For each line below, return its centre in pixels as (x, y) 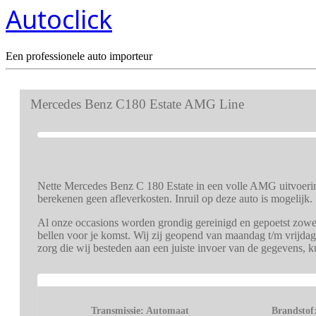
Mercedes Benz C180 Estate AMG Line (137, 104)
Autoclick (59, 19)
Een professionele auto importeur (79, 56)
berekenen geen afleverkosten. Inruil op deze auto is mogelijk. (175, 199)
